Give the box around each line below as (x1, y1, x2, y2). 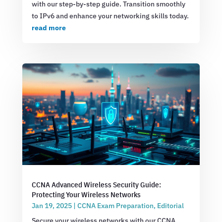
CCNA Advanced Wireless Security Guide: (31, 179, 161, 189)
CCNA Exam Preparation (77, 201, 154, 210)
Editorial (157, 201, 184, 210)
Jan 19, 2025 (31, 201, 72, 210)
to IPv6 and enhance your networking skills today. (31, 11, 189, 20)
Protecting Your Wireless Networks (31, 189, 141, 199)
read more (31, 23, 66, 32)
